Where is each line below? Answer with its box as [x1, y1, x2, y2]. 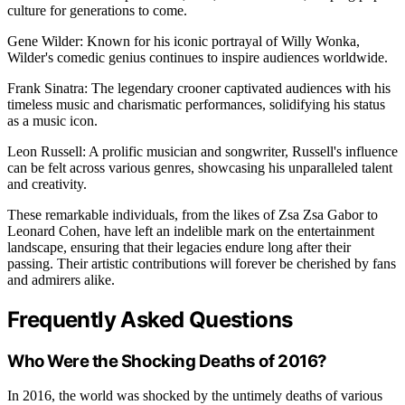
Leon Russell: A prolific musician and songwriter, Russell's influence [7, 143, 398, 159]
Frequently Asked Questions [7, 306, 293, 333]
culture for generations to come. [7, 2, 187, 18]
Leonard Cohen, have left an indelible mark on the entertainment [7, 222, 374, 239]
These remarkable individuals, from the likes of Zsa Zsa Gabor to [7, 206, 378, 222]
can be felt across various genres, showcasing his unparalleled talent [7, 159, 392, 175]
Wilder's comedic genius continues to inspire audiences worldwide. [7, 49, 388, 65]
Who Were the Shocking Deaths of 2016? [7, 350, 327, 372]
